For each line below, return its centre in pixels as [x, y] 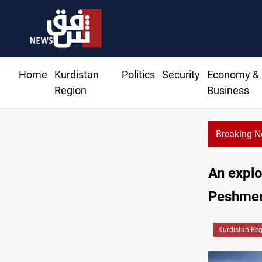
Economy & [233, 75]
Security [181, 75]
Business [228, 91]
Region [70, 91]
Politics [138, 75]
